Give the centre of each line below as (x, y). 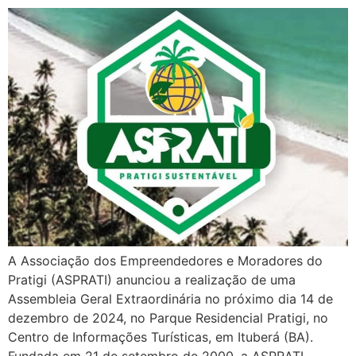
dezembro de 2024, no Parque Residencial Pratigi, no (168, 318)
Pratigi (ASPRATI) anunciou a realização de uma (152, 280)
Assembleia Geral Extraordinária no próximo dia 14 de (170, 299)
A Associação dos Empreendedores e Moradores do (165, 261)
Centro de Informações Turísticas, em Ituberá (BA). (161, 337)
